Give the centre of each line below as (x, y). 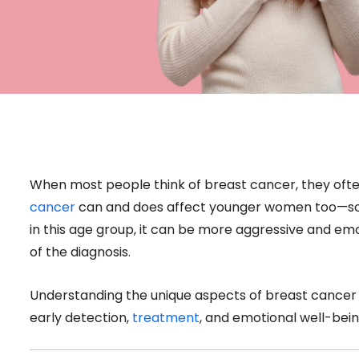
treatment (166, 317)
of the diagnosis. (80, 252)
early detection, (81, 317)
